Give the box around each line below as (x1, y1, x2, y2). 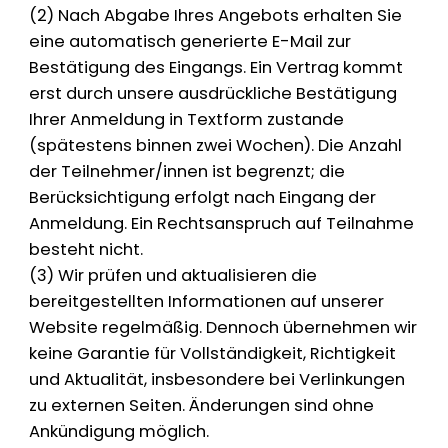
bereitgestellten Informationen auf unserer (29, 290, 385, 314)
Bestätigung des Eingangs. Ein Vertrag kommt (29, 56, 404, 80)
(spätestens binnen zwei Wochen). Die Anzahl (29, 134, 403, 158)
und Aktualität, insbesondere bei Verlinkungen (29, 368, 406, 392)
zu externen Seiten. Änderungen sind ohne (29, 394, 375, 418)
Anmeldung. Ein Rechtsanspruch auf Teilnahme (29, 212, 415, 236)
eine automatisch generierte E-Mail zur (29, 30, 352, 54)
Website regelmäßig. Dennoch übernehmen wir (29, 316, 418, 340)
